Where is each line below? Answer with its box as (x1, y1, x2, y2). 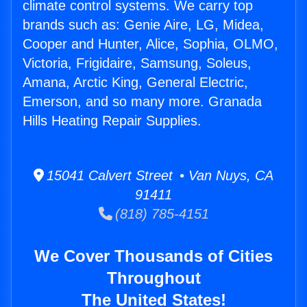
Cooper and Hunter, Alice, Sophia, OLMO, (23, 36, 278, 52)
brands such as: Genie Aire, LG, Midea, (23, 17, 264, 33)
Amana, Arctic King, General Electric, (23, 75, 248, 90)
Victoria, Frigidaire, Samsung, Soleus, (23, 56, 251, 71)
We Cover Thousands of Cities (34, 247, 273, 266)
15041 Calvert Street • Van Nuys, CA (44, 168, 273, 184)
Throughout (106, 269, 201, 288)
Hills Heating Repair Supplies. (23, 113, 201, 129)
